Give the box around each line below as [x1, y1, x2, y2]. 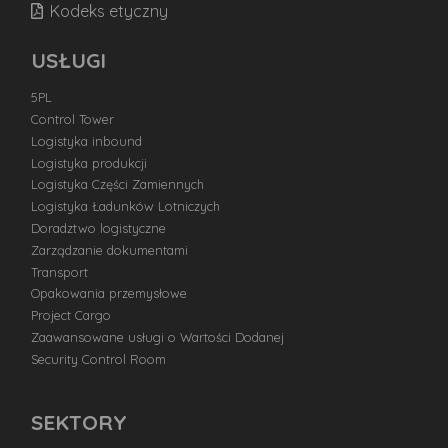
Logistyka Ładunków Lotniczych [31, 198, 221, 215]
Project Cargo [31, 307, 112, 324]
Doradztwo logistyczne [31, 219, 167, 236]
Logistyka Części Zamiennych [31, 176, 205, 193]
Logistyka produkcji [31, 154, 148, 171]
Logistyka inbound [31, 132, 143, 149]
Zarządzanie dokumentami [31, 241, 189, 258]
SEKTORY [31, 409, 128, 436]
